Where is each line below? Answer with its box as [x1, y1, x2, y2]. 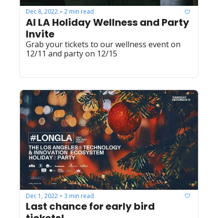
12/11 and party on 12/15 [26, 48, 117, 59]
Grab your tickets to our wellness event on [26, 38, 181, 50]
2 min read [64, 7, 94, 16]
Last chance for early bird [26, 200, 155, 214]
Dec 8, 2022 [26, 7, 58, 16]
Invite [26, 27, 54, 41]
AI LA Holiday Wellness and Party [26, 15, 189, 29]
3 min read [64, 191, 94, 200]
